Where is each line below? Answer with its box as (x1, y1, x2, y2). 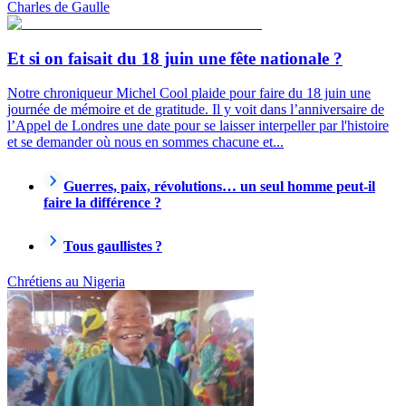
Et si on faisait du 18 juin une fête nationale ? (7, 48, 343, 68)
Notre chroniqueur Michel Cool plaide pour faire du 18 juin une (7, 85, 371, 101)
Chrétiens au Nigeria (7, 274, 125, 290)
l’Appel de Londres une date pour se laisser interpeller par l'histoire (7, 118, 389, 134)
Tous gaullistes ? (63, 237, 162, 254)
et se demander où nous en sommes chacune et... (7, 134, 284, 150)
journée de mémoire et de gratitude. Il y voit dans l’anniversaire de (7, 101, 384, 118)
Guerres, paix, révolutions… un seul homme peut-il (63, 178, 375, 194)
